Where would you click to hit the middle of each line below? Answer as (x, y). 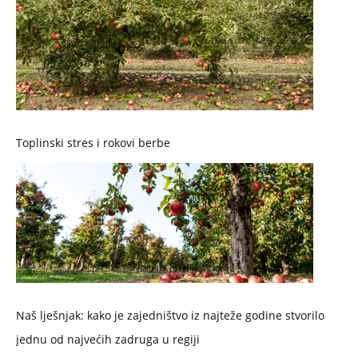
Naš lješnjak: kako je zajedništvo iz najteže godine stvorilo (170, 316)
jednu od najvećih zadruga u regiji (108, 340)
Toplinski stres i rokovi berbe (93, 143)
